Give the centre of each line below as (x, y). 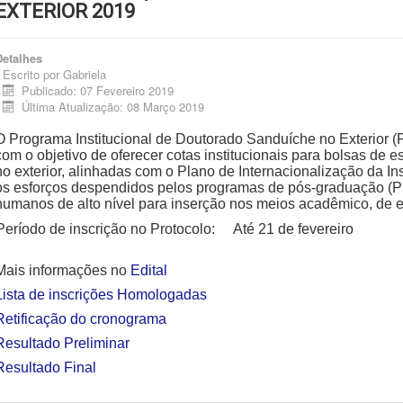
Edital (151, 270)
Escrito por (33, 74)
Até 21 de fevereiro (293, 228)
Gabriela (85, 74)
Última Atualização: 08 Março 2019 (113, 106)
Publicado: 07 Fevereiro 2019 (98, 90)
